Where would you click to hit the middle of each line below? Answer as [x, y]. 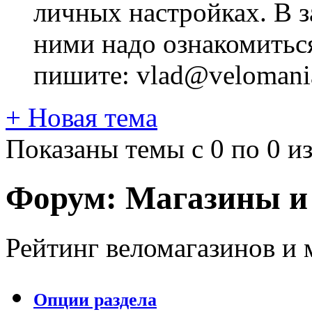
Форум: [65, 198]
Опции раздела [95, 299]
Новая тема [89, 117]
